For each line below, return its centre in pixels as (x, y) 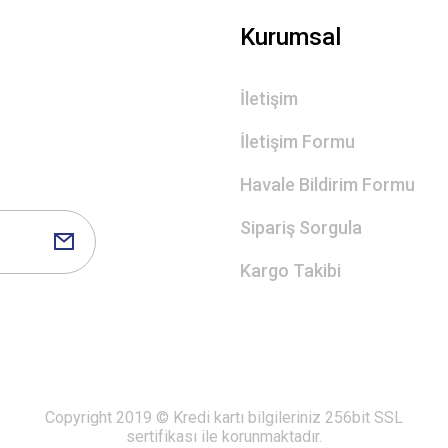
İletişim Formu (297, 141)
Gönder (224, 24)
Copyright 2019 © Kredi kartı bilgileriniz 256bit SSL (224, 417)
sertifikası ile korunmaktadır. (224, 436)
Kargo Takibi (290, 270)
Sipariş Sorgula (301, 227)
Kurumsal (290, 37)
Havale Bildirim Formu (327, 184)
